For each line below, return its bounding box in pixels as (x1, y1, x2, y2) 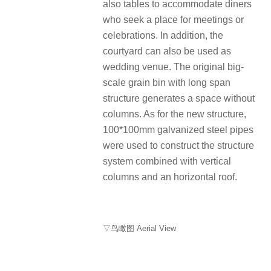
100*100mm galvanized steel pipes (103, 124, 253, 135)
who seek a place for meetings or (103, 14, 244, 25)
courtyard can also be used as (103, 45, 231, 56)
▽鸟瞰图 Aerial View (103, 224, 176, 233)
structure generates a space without (103, 93, 255, 103)
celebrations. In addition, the (103, 30, 223, 41)
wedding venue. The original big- (103, 61, 244, 72)
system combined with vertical (103, 155, 231, 166)
